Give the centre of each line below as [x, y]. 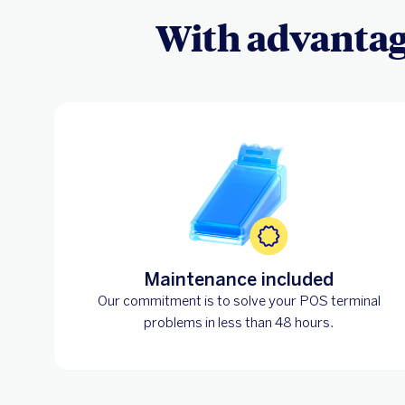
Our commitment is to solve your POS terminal [239, 301]
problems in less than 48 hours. [239, 322]
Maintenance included [239, 279]
